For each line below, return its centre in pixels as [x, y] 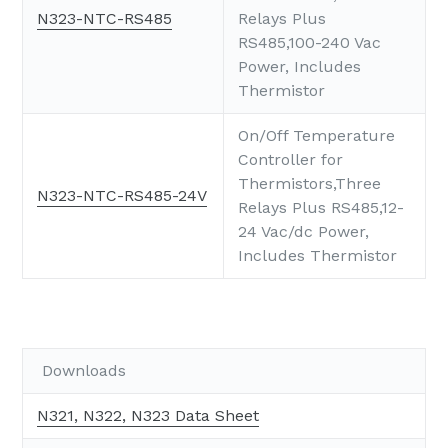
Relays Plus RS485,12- [321, 208]
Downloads [81, 371]
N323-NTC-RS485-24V [122, 196]
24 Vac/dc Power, [303, 232]
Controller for [290, 160]
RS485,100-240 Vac [309, 43]
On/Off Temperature [316, 136]
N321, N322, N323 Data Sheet [148, 416]
